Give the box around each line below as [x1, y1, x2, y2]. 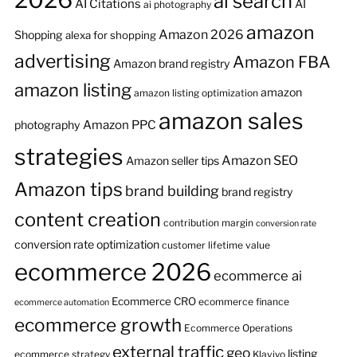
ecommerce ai [213, 268, 302, 284]
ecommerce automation [14, 297, 109, 308]
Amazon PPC [82, 117, 156, 132]
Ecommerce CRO [111, 295, 196, 308]
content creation [14, 208, 161, 231]
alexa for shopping [65, 29, 156, 41]
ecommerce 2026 [14, 258, 211, 286]
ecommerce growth [14, 314, 182, 336]
